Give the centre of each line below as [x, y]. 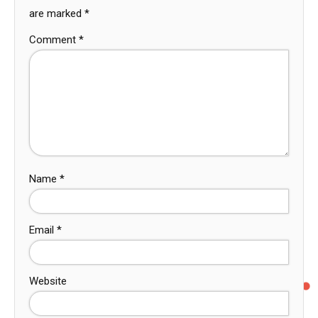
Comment [54, 39]
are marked [57, 13]
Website [48, 281]
